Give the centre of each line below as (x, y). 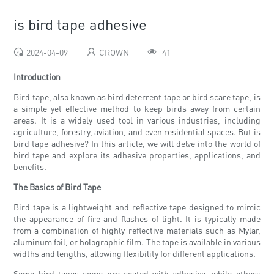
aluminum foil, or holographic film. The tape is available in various (137, 242)
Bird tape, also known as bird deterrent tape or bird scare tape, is (137, 97)
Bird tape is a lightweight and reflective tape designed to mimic (137, 207)
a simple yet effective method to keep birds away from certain (137, 109)
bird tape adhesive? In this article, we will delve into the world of (137, 143)
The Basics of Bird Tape (57, 187)
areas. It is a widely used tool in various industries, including (137, 120)
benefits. (30, 167)
